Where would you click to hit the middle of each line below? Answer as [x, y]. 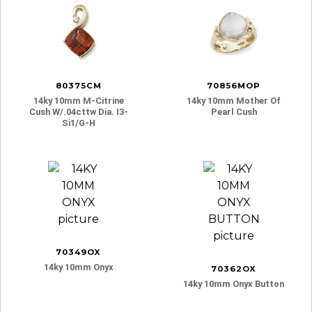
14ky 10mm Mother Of [234, 100]
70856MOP [234, 85]
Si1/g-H [78, 123]
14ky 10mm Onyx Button [234, 284]
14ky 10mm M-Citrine [78, 100]
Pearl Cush [234, 111]
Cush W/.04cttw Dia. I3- [78, 111]
